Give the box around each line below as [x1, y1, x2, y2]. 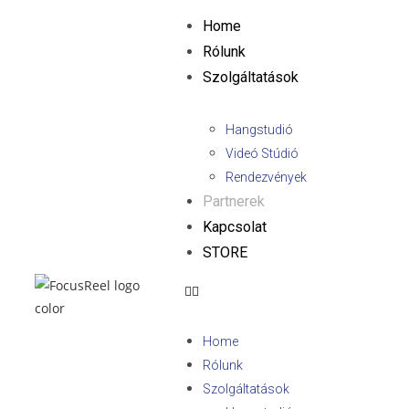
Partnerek [202, 193, 265, 210]
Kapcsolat [202, 218, 267, 236]
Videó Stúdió [225, 146, 299, 161]
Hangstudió [225, 122, 293, 137]
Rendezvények [225, 170, 307, 184]
